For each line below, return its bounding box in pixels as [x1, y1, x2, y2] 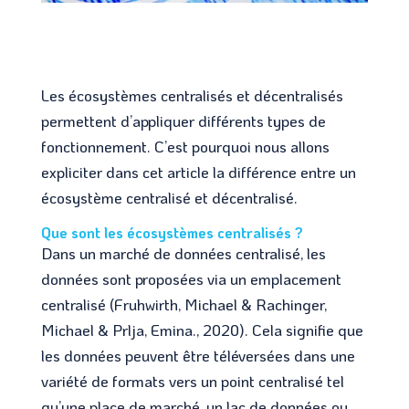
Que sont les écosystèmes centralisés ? [40, 222, 303, 242]
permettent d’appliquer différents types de [40, 110, 326, 131]
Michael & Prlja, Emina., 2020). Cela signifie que [40, 319, 363, 340]
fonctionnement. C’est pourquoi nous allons [40, 135, 330, 156]
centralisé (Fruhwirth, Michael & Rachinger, [40, 293, 327, 314]
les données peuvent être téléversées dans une [40, 344, 355, 365]
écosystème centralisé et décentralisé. [40, 186, 298, 207]
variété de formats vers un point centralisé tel [40, 370, 344, 391]
